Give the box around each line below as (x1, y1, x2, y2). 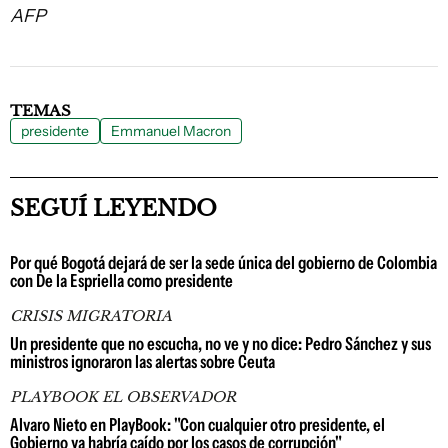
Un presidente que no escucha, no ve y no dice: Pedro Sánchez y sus (10, 333, 431, 355)
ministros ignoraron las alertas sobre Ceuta (10, 351, 275, 373)
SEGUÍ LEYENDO (10, 195, 217, 222)
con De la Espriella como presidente (10, 270, 233, 292)
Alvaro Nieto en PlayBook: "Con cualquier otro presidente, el (10, 414, 385, 436)
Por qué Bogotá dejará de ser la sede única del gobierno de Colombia (10, 252, 437, 274)
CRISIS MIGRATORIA (10, 307, 172, 325)
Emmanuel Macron (111, 122, 231, 140)
